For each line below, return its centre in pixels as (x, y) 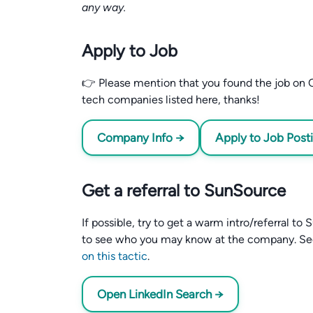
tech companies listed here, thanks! (171, 100)
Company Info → (141, 138)
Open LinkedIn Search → (160, 294)
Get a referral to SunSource (184, 190)
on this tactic (115, 256)
